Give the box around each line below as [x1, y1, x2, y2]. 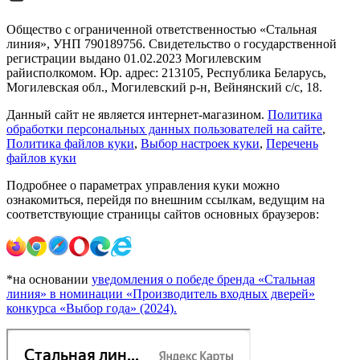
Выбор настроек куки [141, 137, 260, 151]
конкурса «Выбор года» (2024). [6, 301, 177, 316]
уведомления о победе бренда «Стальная [92, 272, 315, 287]
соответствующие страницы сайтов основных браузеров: [6, 207, 319, 222]
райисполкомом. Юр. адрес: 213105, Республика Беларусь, [6, 66, 326, 80]
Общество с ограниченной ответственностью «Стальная [6, 22, 317, 37]
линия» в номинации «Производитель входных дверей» [6, 287, 315, 301]
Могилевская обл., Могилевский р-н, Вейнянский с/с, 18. [6, 80, 322, 95]
